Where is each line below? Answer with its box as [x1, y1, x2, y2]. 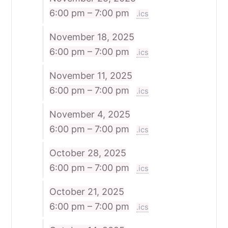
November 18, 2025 [49, 31, 134, 42]
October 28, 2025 [49, 147, 126, 158]
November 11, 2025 [49, 70, 132, 81]
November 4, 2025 [49, 108, 130, 120]
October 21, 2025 [49, 186, 124, 197]
